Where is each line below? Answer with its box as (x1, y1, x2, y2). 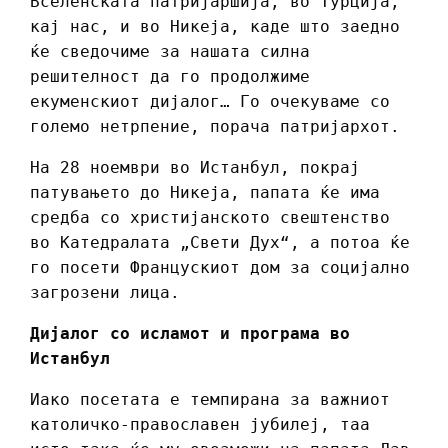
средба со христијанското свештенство (30, 207, 390, 227)
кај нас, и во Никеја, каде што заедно (30, 16, 400, 36)
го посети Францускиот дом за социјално (30, 257, 410, 277)
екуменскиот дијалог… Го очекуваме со (30, 91, 390, 111)
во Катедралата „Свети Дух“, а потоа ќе (30, 232, 410, 252)
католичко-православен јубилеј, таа (30, 414, 370, 434)
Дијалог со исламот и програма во (30, 323, 350, 343)
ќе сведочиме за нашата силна (30, 41, 310, 61)
